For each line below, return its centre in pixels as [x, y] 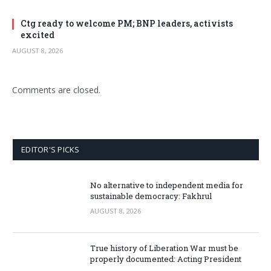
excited [38, 35]
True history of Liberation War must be [164, 248]
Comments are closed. [56, 90]
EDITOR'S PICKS [51, 150]
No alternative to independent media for [167, 185]
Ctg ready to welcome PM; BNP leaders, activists [127, 24]
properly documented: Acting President [166, 259]
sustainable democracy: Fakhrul [151, 196]
